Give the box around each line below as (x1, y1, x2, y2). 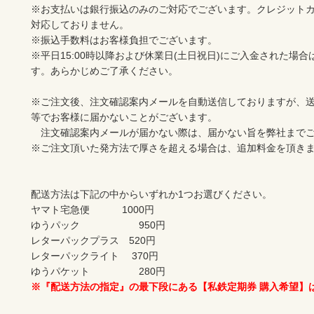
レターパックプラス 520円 (31, 235, 156, 247)
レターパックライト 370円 (31, 250, 158, 262)
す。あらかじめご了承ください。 (31, 65, 178, 77)
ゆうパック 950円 (31, 219, 165, 231)
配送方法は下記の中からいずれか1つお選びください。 (31, 189, 272, 200)
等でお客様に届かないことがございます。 (31, 111, 217, 123)
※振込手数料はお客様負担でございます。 (31, 34, 217, 46)
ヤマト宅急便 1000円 (31, 204, 154, 216)
